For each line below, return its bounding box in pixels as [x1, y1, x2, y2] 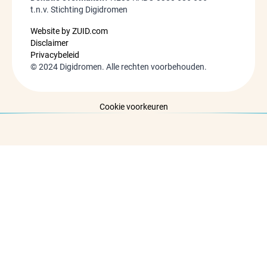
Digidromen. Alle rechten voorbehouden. [58, 62, 207, 72]
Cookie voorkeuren [99, 102, 168, 112]
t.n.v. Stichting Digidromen [30, 5, 128, 15]
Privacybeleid [30, 50, 80, 60]
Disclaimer [30, 38, 69, 48]
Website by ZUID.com [30, 26, 108, 36]
